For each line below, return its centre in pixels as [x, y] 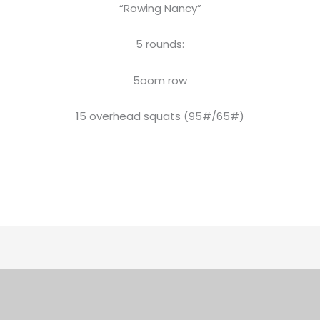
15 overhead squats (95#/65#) [160, 116]
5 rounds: [160, 44]
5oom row [160, 80]
